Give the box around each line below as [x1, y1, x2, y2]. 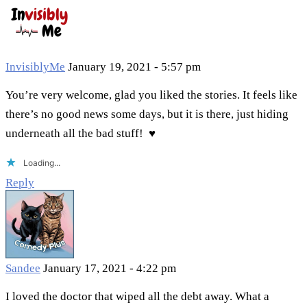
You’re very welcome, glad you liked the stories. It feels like [5, 88, 297, 102]
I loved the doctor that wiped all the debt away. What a [5, 290, 269, 304]
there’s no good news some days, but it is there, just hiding [5, 108, 288, 121]
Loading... [23, 158, 60, 169]
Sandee [5, 262, 40, 275]
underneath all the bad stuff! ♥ [5, 127, 156, 140]
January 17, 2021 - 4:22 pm [43, 262, 176, 275]
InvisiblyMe [5, 60, 65, 74]
